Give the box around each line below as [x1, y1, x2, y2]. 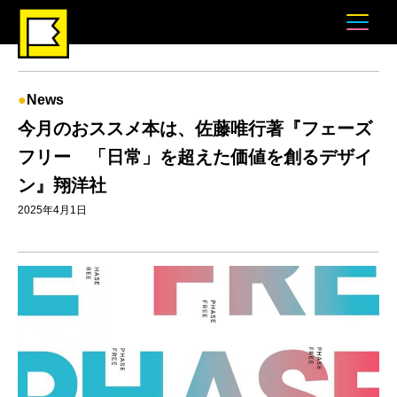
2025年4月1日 [18, 204, 87, 216]
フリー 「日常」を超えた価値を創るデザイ [18, 147, 372, 167]
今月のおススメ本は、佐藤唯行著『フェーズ [18, 119, 372, 138]
